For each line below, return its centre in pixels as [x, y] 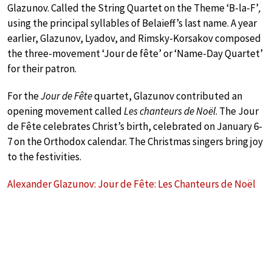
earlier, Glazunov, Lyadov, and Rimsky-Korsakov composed [134, 38]
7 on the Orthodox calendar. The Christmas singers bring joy [135, 141]
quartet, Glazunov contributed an [167, 96]
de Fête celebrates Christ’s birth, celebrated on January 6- [135, 126]
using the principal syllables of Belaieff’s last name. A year [132, 23]
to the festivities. [44, 156]
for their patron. [42, 68]
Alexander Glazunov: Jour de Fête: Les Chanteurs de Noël [131, 184]
